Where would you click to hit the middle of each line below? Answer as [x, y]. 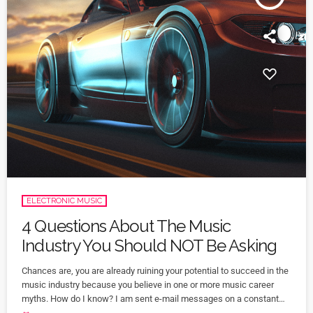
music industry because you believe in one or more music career [148, 285]
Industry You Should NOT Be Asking [149, 246]
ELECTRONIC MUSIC [65, 201]
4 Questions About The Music [126, 226]
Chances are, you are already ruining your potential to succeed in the [155, 271]
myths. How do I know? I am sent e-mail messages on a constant [151, 299]
